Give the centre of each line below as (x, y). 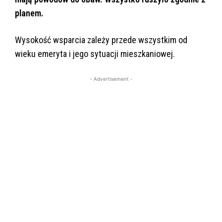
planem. (29, 13)
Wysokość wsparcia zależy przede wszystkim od (101, 40)
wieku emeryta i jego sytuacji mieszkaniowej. (95, 54)
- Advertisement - (111, 79)
